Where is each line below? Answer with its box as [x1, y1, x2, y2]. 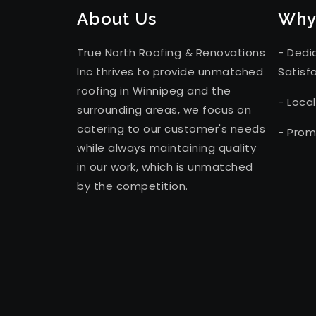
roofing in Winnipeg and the [77, 83, 231, 98]
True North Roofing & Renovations [77, 44, 265, 60]
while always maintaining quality [77, 140, 256, 155]
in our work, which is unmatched [77, 159, 253, 174]
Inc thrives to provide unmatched [77, 63, 263, 79]
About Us [77, 8, 157, 29]
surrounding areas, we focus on [77, 102, 251, 117]
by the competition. [77, 178, 188, 193]
